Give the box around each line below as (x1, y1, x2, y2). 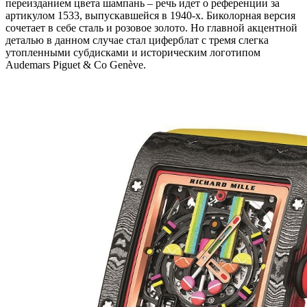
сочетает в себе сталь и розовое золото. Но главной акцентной (5, 21, 297, 34)
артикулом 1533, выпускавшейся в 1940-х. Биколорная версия (5, 9, 295, 21)
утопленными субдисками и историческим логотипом (5, 46, 260, 58)
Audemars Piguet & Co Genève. (5, 58, 146, 71)
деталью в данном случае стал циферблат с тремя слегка (5, 34, 269, 46)
